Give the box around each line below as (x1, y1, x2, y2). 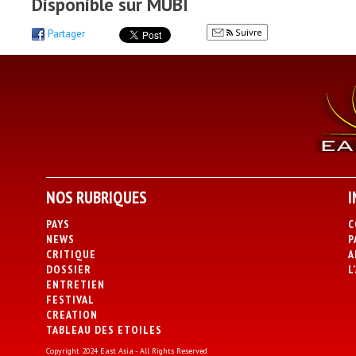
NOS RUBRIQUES (45, 187, 147, 208)
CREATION (45, 308, 98, 322)
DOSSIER (45, 262, 91, 277)
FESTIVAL (45, 292, 95, 307)
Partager (48, 27, 85, 41)
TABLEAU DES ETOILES (45, 323, 162, 337)
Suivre (233, 26, 262, 38)
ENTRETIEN (45, 277, 105, 292)
